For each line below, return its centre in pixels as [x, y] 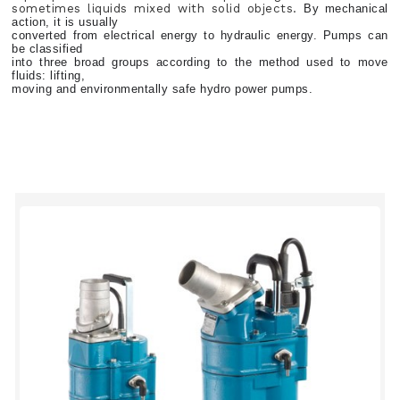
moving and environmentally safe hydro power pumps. [162, 89]
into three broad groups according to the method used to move [200, 62]
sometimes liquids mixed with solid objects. [158, 9]
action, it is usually [65, 22]
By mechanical [346, 9]
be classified [47, 49]
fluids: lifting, [49, 76]
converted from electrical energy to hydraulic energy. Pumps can [200, 36]
